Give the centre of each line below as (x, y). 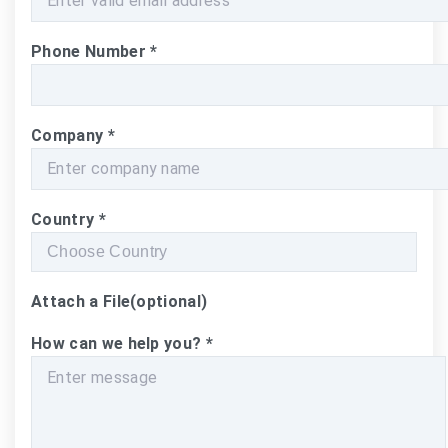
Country (65, 219)
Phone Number (91, 51)
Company (69, 135)
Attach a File (81, 301)
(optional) (169, 301)
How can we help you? (118, 343)
